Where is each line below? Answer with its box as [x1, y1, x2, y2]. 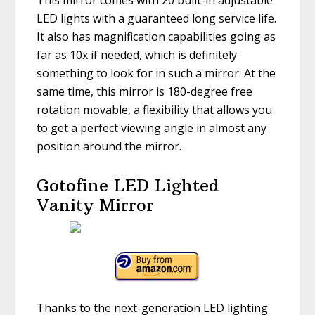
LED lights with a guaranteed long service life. [37, 11, 277, 27]
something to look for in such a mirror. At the [37, 65, 276, 82]
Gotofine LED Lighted [37, 174, 220, 196]
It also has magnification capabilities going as [37, 29, 276, 45]
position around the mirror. [37, 139, 182, 155]
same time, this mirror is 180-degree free [37, 84, 253, 100]
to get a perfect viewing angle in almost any [37, 120, 267, 136]
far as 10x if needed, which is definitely [37, 47, 238, 63]
